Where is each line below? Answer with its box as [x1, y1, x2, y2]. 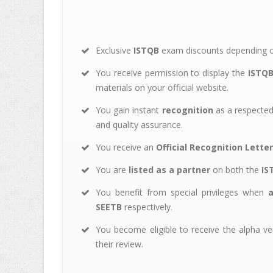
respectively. [122, 200, 172, 213]
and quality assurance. [96, 118, 183, 130]
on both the [210, 163, 261, 175]
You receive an [96, 141, 156, 153]
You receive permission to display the [96, 66, 248, 79]
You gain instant [96, 104, 162, 116]
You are [96, 163, 129, 175]
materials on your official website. [96, 81, 229, 93]
